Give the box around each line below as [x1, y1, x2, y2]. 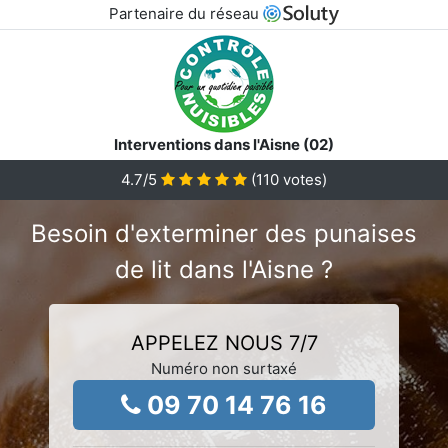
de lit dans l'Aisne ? [115, 254, 333, 284]
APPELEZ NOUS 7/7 [130, 330, 318, 355]
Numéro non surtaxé [151, 358, 297, 378]
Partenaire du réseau [108, 4, 263, 23]
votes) [279, 169, 327, 189]
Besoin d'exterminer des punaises [31, 218, 417, 248]
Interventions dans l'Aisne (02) [114, 134, 334, 154]
